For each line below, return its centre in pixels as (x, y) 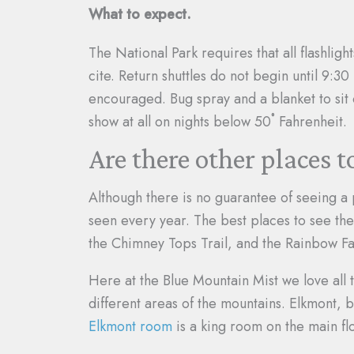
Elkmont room (130, 326)
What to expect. (140, 14)
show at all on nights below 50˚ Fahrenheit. (218, 122)
